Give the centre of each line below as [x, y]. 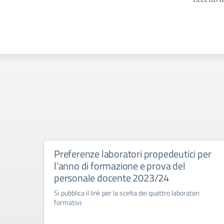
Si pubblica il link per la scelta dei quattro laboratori [127, 193]
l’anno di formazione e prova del [120, 166]
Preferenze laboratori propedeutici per [133, 154]
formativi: [68, 202]
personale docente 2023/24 [112, 178]
